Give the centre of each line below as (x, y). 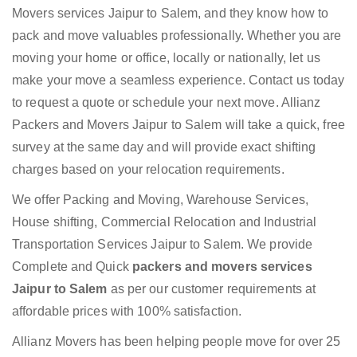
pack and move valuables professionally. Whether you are (177, 36)
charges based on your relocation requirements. (148, 170)
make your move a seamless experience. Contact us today (178, 80)
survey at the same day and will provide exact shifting (164, 147)
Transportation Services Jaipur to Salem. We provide (163, 245)
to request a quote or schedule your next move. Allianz (167, 103)
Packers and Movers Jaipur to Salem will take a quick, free (178, 125)
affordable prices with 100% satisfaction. (127, 312)
